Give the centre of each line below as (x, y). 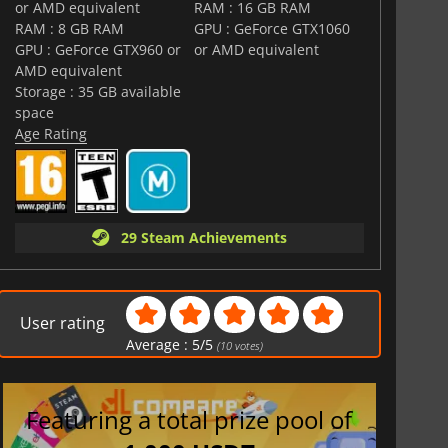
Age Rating (50, 133)
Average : (159, 344)
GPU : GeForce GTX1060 (272, 28)
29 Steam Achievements (199, 237)
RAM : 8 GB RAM (69, 28)
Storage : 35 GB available (97, 91)
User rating (63, 323)
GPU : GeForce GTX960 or (97, 49)
